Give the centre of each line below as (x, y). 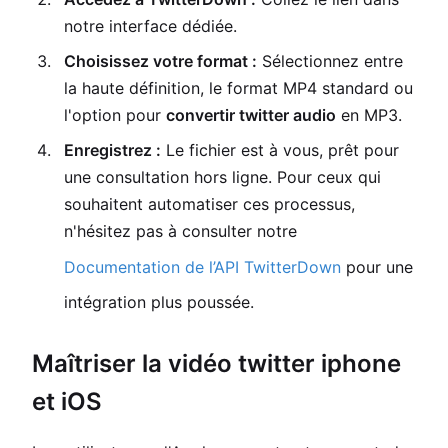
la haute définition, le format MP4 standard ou (238, 88)
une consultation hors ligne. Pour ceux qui (222, 177)
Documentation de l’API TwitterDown (202, 266)
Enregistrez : (112, 150)
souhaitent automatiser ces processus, (209, 204)
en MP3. (369, 115)
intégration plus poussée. (159, 302)
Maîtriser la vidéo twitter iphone (216, 363)
